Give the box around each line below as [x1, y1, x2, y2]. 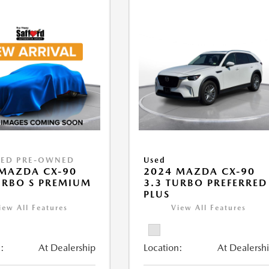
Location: [144, 242, 183, 254]
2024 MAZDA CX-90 [144, 166, 256, 178]
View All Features [171, 204, 247, 213]
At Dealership [38, 242, 96, 254]
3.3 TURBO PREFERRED [144, 177, 268, 189]
